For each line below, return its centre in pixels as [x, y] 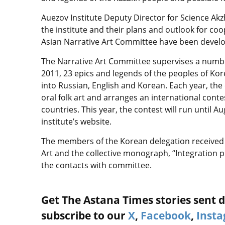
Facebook [166, 215]
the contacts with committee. [96, 165]
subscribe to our [85, 215]
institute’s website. [76, 122]
